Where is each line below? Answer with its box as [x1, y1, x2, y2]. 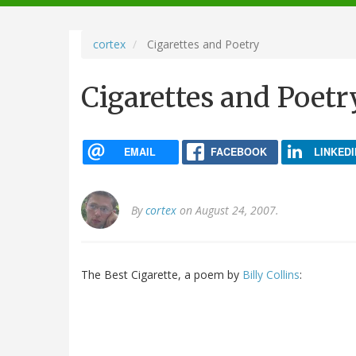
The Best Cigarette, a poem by [81, 267, 242, 283]
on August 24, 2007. [176, 203, 279, 219]
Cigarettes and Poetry [144, 36, 259, 52]
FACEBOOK [210, 144, 267, 159]
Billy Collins [242, 267, 300, 283]
